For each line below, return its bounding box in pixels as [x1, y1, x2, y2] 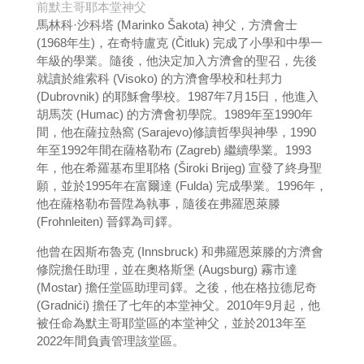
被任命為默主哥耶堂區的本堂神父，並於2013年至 [36, 315, 306, 330]
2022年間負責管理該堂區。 [36, 333, 184, 348]
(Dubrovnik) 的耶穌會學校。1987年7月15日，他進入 [36, 89, 318, 103]
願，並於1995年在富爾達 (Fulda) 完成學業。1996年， [36, 178, 327, 193]
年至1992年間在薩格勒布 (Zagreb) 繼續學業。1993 [36, 142, 311, 157]
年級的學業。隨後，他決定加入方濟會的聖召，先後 [36, 53, 317, 67]
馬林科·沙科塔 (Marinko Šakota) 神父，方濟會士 [36, 17, 297, 32]
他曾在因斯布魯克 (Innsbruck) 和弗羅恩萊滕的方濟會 [36, 244, 323, 258]
